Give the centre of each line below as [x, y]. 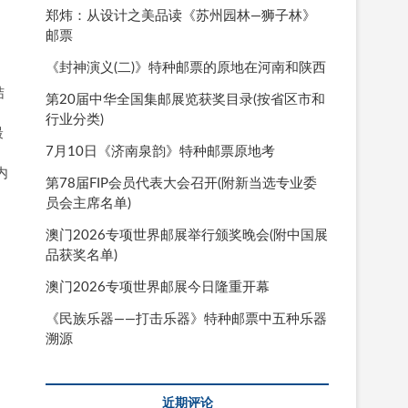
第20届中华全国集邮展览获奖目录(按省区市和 [185, 99]
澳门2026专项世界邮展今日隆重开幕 [158, 287]
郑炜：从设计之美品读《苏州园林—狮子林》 [181, 15]
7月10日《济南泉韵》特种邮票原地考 [160, 151]
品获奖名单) [82, 255]
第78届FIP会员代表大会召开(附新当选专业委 [181, 183]
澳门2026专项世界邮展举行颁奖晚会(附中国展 [187, 235]
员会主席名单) [88, 203]
